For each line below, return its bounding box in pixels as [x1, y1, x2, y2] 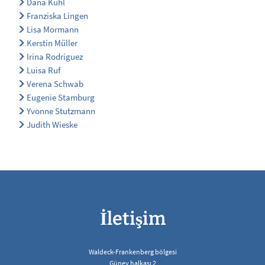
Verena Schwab [27, 77, 84, 89]
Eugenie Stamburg [27, 91, 95, 103]
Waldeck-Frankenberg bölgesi [88, 247, 177, 256]
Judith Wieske [27, 118, 78, 130]
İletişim [99, 207, 166, 230]
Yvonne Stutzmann [27, 105, 96, 117]
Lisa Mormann [27, 23, 79, 35]
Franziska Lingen [27, 9, 89, 21]
